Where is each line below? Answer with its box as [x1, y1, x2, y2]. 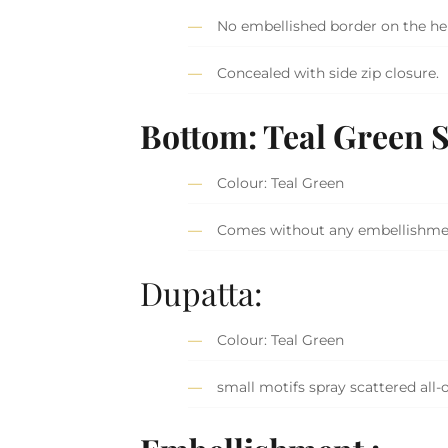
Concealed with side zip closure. [217, 63, 440, 82]
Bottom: [140, 113, 264, 157]
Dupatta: [140, 270, 264, 314]
